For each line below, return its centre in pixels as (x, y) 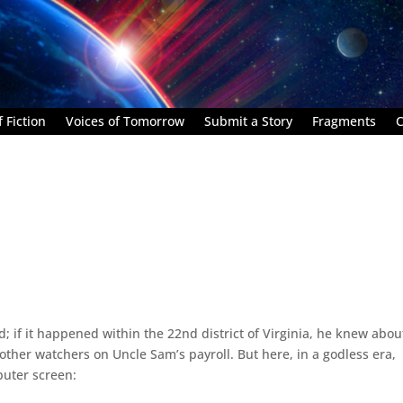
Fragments (344, 121)
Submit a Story (248, 121)
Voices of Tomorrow (125, 121)
